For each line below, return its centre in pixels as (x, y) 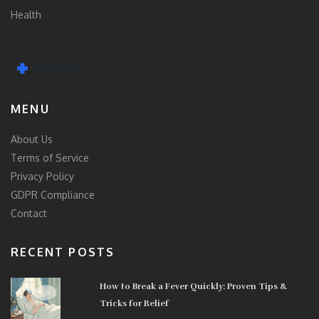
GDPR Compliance (53, 194)
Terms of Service (50, 157)
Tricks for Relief (135, 303)
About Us (32, 139)
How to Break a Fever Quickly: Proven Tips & (194, 286)
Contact (29, 213)
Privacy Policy (42, 176)
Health (26, 15)
